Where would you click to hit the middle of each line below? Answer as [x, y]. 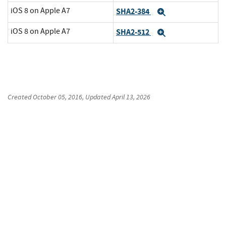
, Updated [97, 97]
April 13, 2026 [131, 97]
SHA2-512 [133, 32]
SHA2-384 [133, 11]
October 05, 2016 [58, 97]
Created [20, 97]
